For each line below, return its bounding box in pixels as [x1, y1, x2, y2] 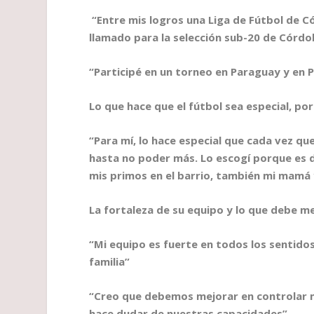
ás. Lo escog [183, 151, 248, 165]
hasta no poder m [89, 151, 184, 165]
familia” [89, 254, 130, 269]
